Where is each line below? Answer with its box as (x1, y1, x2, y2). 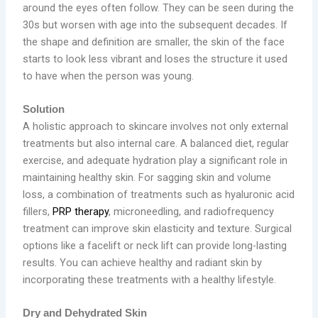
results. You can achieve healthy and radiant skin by (23, 256, 263, 270)
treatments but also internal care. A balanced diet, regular (23, 137, 290, 150)
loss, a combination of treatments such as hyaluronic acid (23, 188, 295, 202)
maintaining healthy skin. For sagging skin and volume (23, 171, 272, 185)
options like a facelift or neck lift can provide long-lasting (23, 239, 287, 253)
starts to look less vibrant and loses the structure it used (23, 52, 288, 65)
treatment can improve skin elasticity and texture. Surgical (23, 222, 292, 236)
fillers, (23, 205, 53, 219)
